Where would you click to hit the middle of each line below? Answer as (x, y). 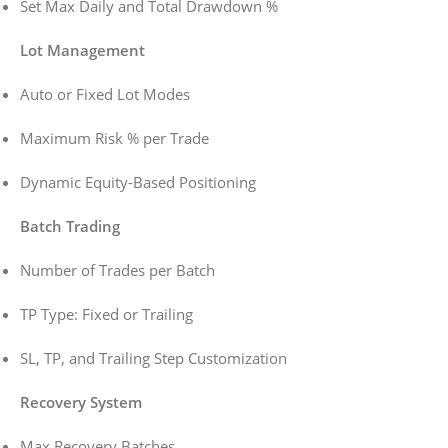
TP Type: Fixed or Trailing (106, 314)
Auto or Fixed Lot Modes (105, 94)
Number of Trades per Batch (117, 270)
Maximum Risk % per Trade (114, 138)
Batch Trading (70, 226)
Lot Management (82, 50)
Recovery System (81, 402)
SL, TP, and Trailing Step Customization (153, 358)
